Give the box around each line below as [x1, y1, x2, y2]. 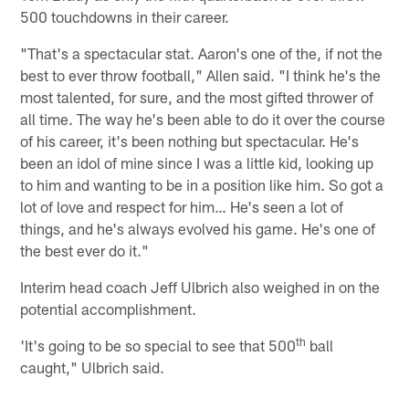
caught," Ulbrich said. [20, 358, 165, 377]
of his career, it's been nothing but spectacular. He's [20, 131, 360, 151]
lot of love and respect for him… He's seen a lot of [20, 197, 344, 216]
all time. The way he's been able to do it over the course [20, 110, 386, 129]
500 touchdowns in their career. [20, 7, 230, 26]
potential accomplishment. [20, 299, 197, 319]
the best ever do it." [20, 241, 150, 260]
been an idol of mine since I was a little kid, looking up [20, 153, 374, 173]
